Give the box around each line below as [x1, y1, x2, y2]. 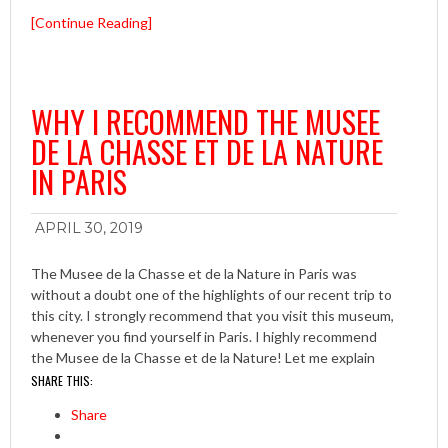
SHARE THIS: [31, 372, 93, 390]
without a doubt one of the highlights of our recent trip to [31, 286, 392, 304]
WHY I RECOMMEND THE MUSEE [31, 99, 380, 145]
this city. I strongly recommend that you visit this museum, [31, 307, 394, 325]
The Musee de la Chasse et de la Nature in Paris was [31, 265, 357, 283]
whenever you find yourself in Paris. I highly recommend [31, 328, 377, 346]
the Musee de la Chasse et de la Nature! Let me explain [31, 349, 375, 367]
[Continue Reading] [31, 14, 152, 32]
